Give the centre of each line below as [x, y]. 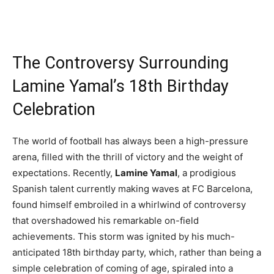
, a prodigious [207, 173]
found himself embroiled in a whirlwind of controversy [129, 205]
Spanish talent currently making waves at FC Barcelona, [132, 189]
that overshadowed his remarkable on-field [106, 220]
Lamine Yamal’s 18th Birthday [120, 86]
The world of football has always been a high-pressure [130, 141]
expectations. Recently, [64, 173]
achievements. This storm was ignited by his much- [124, 236]
